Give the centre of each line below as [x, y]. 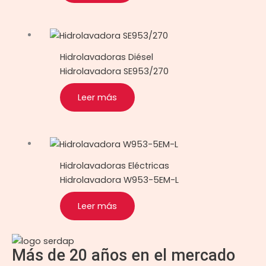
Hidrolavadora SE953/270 [115, 72]
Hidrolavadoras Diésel [107, 57]
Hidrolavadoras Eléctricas [115, 165]
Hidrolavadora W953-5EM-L [120, 180]
